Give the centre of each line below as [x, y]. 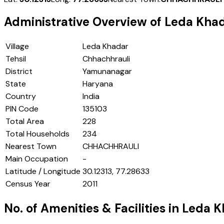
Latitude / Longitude [43, 171]
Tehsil [16, 59]
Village [17, 46]
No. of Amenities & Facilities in [93, 208]
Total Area [25, 121]
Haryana [98, 84]
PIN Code [22, 109]
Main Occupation [37, 159]
